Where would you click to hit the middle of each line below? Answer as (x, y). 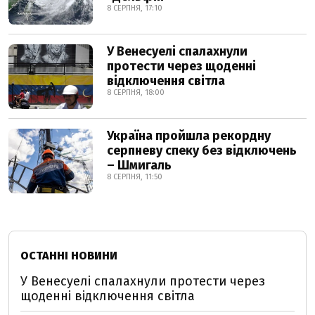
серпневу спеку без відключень (202, 150)
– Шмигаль (139, 165)
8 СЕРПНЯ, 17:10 (135, 8)
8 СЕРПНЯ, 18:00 (136, 92)
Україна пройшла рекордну (189, 136)
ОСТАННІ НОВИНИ (69, 256)
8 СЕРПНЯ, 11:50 (135, 177)
